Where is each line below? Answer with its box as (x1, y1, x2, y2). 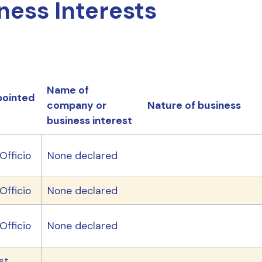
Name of (46, 84, 89, 97)
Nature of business (147, 99, 241, 112)
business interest (46, 114, 132, 127)
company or (46, 99, 106, 112)
